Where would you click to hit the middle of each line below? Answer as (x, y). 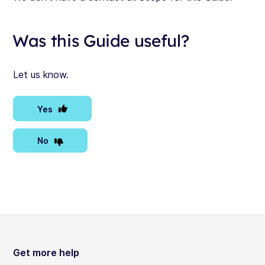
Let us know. (41, 75)
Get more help (46, 253)
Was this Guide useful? (101, 41)
